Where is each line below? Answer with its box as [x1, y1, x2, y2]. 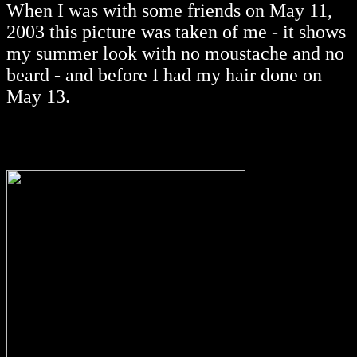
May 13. [6, 86, 70, 108]
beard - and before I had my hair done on [6, 65, 322, 86]
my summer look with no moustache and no [6, 43, 344, 65]
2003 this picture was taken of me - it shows [6, 22, 346, 43]
